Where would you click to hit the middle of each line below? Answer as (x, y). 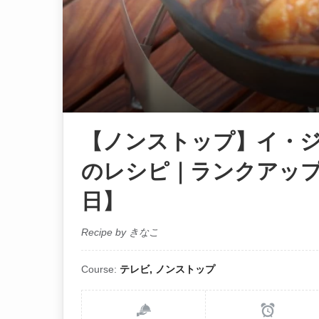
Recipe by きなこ (120, 232)
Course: (100, 269)
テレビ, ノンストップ (167, 269)
